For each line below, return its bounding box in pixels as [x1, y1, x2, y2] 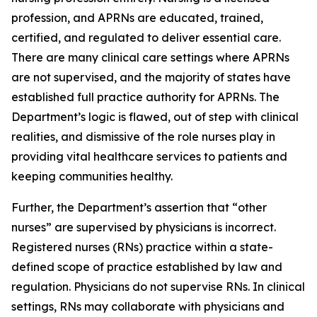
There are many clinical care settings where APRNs [11, 50, 289, 64]
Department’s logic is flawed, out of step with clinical [11, 110, 299, 124]
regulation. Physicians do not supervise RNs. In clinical [11, 279, 305, 294]
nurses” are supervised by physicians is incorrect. [11, 220, 276, 234]
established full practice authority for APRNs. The [11, 90, 279, 104]
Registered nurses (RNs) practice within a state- [11, 240, 273, 254]
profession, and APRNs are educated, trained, [11, 11, 263, 25]
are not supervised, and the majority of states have [11, 70, 291, 84]
